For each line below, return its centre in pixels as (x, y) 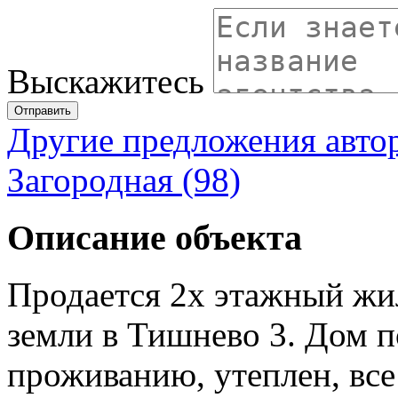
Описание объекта (155, 237)
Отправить (43, 110)
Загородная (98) (124, 179)
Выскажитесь (106, 81)
